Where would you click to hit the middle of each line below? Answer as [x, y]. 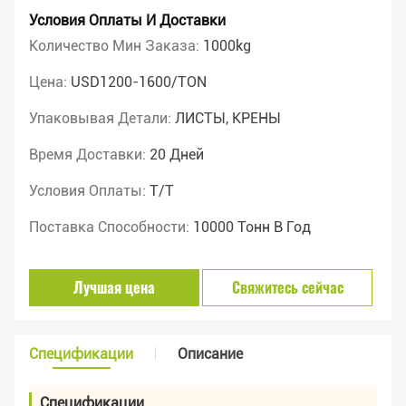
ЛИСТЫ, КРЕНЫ [228, 119]
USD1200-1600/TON [139, 82]
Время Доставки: [89, 155]
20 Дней [177, 155]
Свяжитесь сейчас [287, 288]
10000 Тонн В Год [252, 227]
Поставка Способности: [111, 227]
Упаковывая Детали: [102, 119]
